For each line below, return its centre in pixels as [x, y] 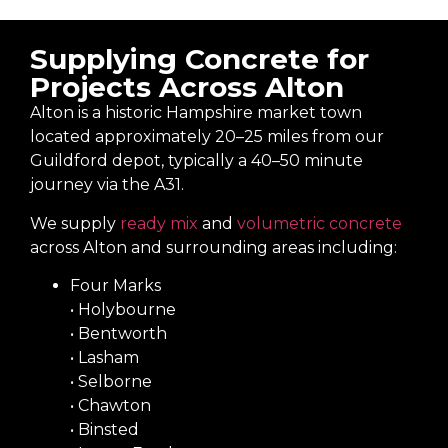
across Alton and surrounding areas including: [213, 247]
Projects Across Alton [187, 87]
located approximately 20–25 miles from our [207, 137]
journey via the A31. [107, 185]
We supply [75, 223]
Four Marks [115, 286]
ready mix [161, 223]
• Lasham [104, 358]
